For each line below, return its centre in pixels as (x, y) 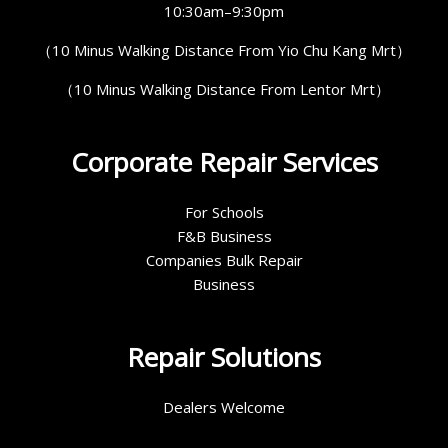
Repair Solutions (224, 357)
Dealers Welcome (224, 407)
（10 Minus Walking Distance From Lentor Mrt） (224, 89)
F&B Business (224, 236)
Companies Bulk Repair (224, 260)
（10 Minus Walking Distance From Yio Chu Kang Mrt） (224, 50)
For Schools (224, 212)
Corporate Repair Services (224, 162)
